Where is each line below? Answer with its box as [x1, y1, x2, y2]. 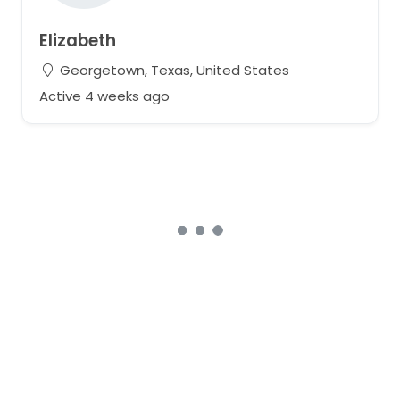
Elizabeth [38, 29, 116, 53]
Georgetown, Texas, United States [55, 60, 289, 79]
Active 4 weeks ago [38, 87, 170, 105]
